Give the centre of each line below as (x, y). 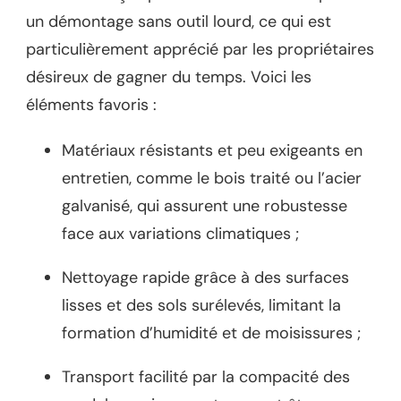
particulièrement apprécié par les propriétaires (200, 49)
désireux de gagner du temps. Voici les (169, 77)
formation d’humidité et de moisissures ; (211, 333)
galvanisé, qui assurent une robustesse (205, 205)
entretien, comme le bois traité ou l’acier (212, 178)
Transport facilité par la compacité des (206, 376)
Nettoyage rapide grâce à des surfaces (205, 277)
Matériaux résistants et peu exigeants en (212, 150)
